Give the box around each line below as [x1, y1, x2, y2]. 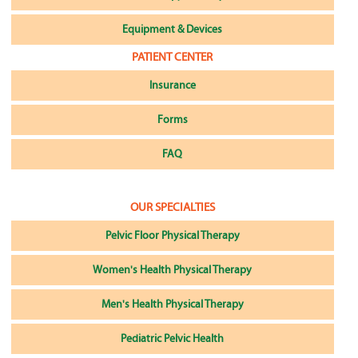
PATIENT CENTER [132, 50, 213, 65]
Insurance [149, 79, 196, 93]
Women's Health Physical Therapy [93, 264, 253, 277]
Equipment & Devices [122, 23, 223, 37]
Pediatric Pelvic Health [121, 332, 225, 346]
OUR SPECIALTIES [129, 201, 215, 215]
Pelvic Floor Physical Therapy [105, 229, 240, 243]
